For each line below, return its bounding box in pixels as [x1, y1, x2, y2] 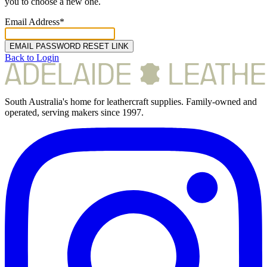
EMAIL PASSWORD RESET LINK [10, 41, 129, 51]
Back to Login [5, 52, 59, 63]
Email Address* [5, 16, 64, 27]
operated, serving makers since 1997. [5, 107, 144, 117]
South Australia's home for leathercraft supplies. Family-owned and [5, 96, 257, 107]
